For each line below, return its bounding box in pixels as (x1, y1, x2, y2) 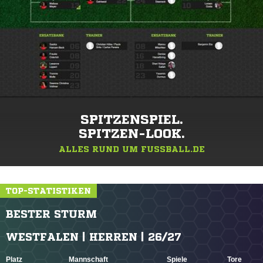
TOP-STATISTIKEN (6, 187, 91, 195)
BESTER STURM (6, 208, 97, 220)
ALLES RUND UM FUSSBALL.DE (58, 145, 205, 154)
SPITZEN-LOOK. (78, 127, 185, 141)
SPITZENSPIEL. (80, 113, 183, 127)
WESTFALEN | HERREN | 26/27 (6, 231, 181, 242)
